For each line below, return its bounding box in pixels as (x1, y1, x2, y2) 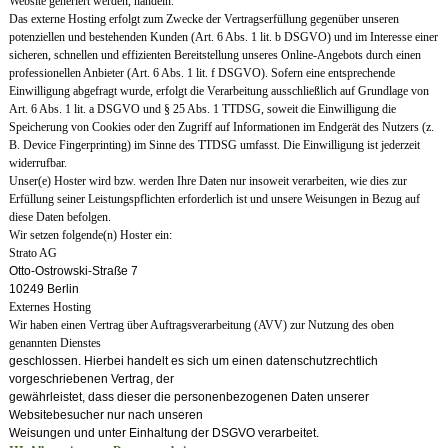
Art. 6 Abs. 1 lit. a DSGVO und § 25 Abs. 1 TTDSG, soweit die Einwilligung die (8, 102, 396, 117)
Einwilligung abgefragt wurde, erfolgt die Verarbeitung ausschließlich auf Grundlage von (8, 84, 429, 99)
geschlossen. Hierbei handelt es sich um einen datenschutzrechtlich (8, 354, 378, 369)
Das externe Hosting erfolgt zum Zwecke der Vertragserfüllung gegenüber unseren (8, 12, 399, 27)
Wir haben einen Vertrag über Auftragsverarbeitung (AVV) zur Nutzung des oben (8, 318, 394, 333)
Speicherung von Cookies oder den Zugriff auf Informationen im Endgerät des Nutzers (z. (8, 120, 434, 135)
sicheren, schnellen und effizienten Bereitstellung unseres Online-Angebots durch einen (8, 48, 421, 63)
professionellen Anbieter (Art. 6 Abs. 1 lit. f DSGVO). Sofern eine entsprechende (8, 66, 395, 81)
